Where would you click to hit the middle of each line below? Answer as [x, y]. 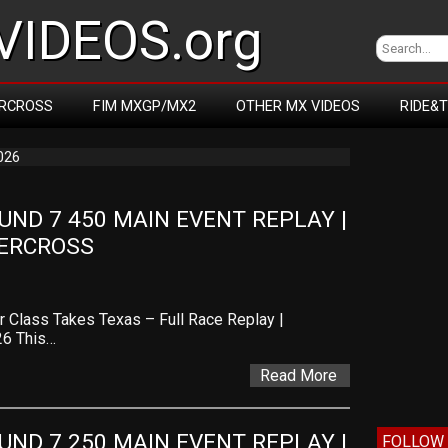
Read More [298, 375]
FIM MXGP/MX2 [144, 106]
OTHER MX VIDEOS [298, 106]
